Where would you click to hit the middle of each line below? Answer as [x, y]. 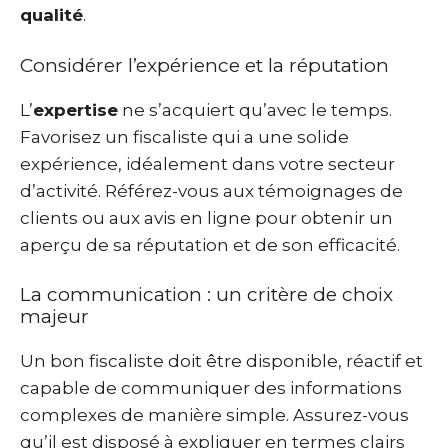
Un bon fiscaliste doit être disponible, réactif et [221, 361]
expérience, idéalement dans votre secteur [207, 163]
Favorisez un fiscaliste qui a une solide [184, 136]
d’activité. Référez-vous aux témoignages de [211, 190]
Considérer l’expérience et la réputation [204, 65]
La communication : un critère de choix [206, 294]
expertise [75, 109]
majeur [54, 316]
